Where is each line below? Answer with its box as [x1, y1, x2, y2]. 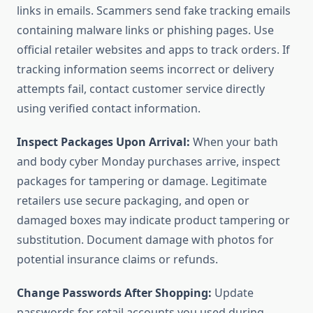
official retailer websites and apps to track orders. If [17, 42, 290, 58]
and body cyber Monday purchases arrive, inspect [17, 154, 280, 170]
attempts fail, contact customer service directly [17, 81, 265, 97]
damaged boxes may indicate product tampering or [17, 212, 290, 228]
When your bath [190, 134, 278, 150]
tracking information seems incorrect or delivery [17, 61, 274, 78]
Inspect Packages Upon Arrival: [17, 134, 190, 150]
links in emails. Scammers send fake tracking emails [17, 3, 291, 19]
